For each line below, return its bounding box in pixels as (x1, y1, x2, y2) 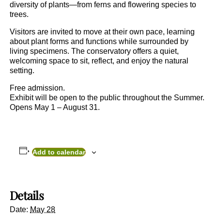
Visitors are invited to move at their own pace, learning (10, 28, 195, 36)
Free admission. (10, 84, 65, 92)
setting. (10, 66, 34, 75)
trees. (10, 10, 29, 18)
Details (10, 187, 44, 203)
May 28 (30, 205, 55, 214)
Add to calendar (32, 148, 85, 156)
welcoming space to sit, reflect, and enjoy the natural (10, 57, 188, 65)
